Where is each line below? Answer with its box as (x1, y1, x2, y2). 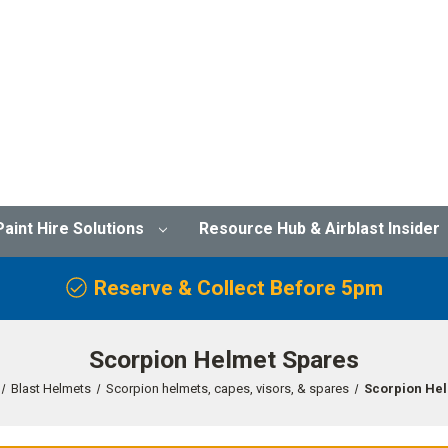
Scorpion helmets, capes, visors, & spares (106, 380, 350, 396)
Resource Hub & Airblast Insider (198, 218, 444, 238)
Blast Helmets (11, 380, 92, 396)
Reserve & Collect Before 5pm (93, 275, 383, 300)
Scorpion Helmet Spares (89, 344, 359, 374)
